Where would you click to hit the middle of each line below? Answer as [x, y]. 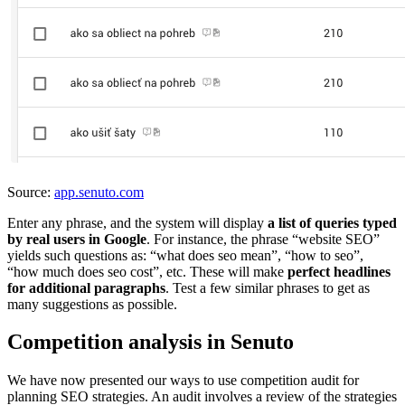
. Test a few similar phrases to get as [268, 287]
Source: [31, 192]
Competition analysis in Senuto [151, 342]
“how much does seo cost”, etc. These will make [147, 271]
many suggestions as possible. [92, 304]
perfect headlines [339, 271]
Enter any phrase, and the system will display [137, 222]
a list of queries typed [332, 222]
